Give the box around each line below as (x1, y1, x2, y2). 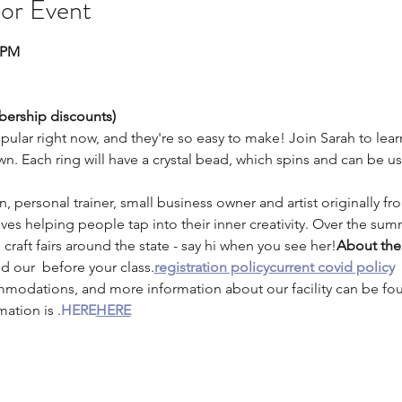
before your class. (38, 258, 154, 275)
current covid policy (268, 258, 395, 275)
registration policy (153, 258, 269, 275)
